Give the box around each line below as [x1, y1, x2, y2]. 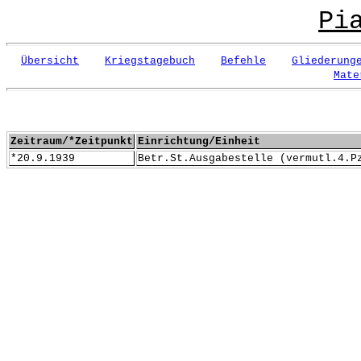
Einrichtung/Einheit [138, 135, 260, 147]
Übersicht [21, 55, 79, 67]
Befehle [221, 55, 266, 67]
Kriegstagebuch [105, 55, 195, 67]
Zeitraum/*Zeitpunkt [10, 135, 133, 147]
